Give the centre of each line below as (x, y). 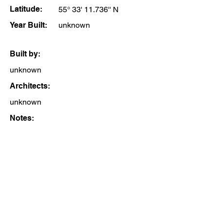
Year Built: (28, 25)
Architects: (30, 86)
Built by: (25, 54)
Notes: (22, 118)
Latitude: (26, 9)
